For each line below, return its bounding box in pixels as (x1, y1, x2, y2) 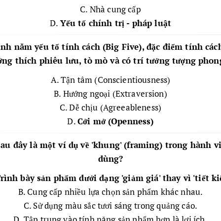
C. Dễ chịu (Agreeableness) (59, 102, 162, 113)
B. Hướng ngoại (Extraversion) (54, 88, 167, 99)
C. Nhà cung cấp (80, 3, 141, 15)
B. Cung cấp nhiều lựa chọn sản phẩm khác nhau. (18, 185, 203, 197)
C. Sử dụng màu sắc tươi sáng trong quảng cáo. (23, 199, 198, 211)
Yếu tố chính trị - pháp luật (60, 17, 171, 29)
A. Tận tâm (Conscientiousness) (50, 74, 171, 85)
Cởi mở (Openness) (77, 115, 154, 127)
